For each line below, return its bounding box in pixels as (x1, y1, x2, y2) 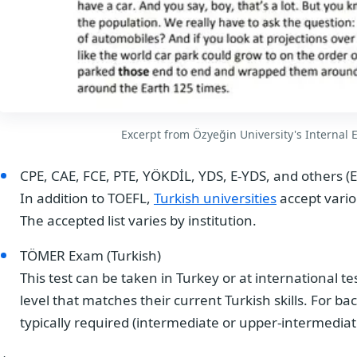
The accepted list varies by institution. (20, 210, 257, 229)
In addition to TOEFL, (20, 188, 154, 207)
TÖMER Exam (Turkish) (20, 245, 161, 265)
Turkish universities (154, 188, 277, 207)
